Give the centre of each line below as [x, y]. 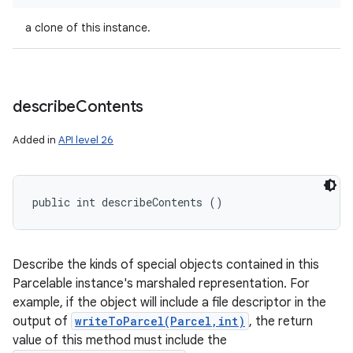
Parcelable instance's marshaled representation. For [161, 284]
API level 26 [86, 140]
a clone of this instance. [88, 28]
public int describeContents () [128, 202]
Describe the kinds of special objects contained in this [166, 265]
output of [42, 321]
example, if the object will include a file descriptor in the [169, 303]
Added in [35, 140]
